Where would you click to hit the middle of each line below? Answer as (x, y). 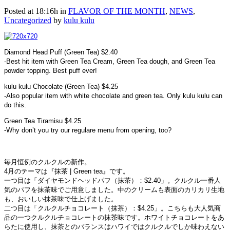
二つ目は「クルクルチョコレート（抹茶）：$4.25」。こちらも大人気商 (112, 208)
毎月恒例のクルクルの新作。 (47, 162)
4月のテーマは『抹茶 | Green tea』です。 (67, 171)
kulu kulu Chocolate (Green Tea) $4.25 (61, 86)
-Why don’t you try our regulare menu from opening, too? (88, 130)
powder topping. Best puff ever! (51, 70)
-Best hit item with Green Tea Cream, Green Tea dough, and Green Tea (110, 61)
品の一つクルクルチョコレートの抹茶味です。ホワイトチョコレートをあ (114, 217)
